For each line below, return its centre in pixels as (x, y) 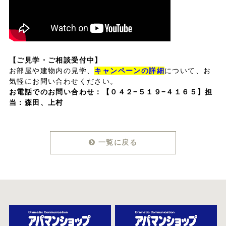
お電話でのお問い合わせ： (55, 92)
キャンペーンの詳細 (129, 70)
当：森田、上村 (36, 102)
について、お (188, 70)
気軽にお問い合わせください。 (63, 81)
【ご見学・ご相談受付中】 (55, 60)
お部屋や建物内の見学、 (52, 70)
